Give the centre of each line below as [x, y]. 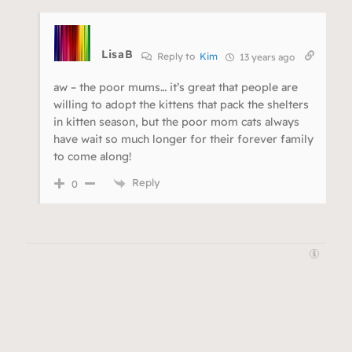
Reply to [177, 57]
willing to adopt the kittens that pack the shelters [181, 105]
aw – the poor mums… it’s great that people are [176, 88]
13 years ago [266, 57]
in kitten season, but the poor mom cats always [176, 122]
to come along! [92, 157]
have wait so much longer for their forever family [183, 139]
